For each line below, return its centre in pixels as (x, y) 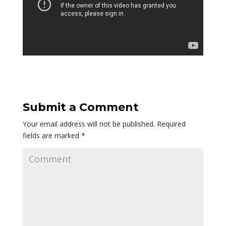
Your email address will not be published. (89, 124)
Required (170, 124)
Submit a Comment (80, 107)
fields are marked (52, 135)
